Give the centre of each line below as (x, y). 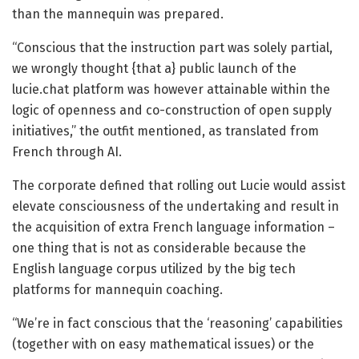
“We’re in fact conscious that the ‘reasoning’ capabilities (177, 324)
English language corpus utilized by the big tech (154, 269)
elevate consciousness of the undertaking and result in (175, 207)
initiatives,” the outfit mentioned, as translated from (165, 131)
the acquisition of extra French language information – (173, 228)
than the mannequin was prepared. (118, 14)
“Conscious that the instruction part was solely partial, (172, 48)
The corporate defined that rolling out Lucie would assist (179, 186)
